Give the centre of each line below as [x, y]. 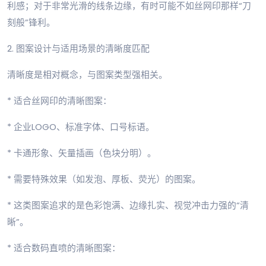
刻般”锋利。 [31, 23]
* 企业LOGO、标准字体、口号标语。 [81, 127]
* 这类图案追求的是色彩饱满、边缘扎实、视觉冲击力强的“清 [128, 205]
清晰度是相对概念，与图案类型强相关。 [87, 75]
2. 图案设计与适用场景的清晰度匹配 [78, 49]
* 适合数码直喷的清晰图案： [64, 248]
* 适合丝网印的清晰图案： [59, 101]
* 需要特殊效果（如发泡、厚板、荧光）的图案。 [104, 179]
